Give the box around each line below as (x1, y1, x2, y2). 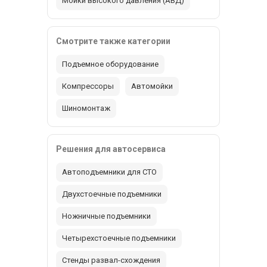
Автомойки (131, 81, 173, 91)
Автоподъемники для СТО (62, 167, 157, 176)
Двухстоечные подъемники (62, 189, 162, 198)
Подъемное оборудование (62, 59, 159, 69)
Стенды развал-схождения (62, 255, 160, 265)
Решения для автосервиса (56, 144, 166, 154)
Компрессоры (62, 81, 114, 91)
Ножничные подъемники (62, 211, 151, 221)
